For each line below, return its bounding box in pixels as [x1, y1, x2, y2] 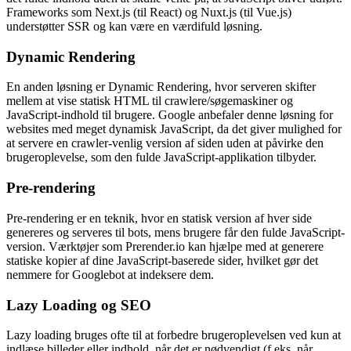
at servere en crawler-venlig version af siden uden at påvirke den [6, 136, 324, 150]
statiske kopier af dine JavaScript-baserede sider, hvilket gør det [6, 253, 318, 267]
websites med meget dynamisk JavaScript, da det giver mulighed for [6, 122, 342, 136]
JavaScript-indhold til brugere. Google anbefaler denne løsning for [6, 108, 333, 122]
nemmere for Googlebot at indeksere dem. [6, 267, 214, 281]
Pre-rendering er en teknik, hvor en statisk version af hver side [6, 211, 312, 225]
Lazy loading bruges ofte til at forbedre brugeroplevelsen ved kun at [6, 328, 341, 342]
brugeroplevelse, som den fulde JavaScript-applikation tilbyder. [6, 150, 317, 165]
